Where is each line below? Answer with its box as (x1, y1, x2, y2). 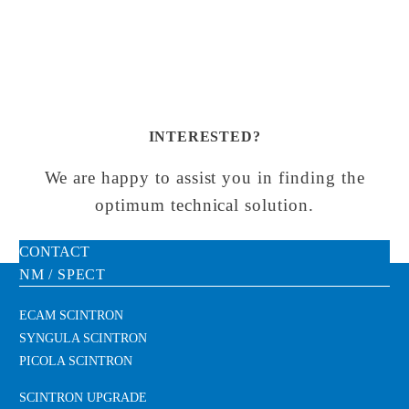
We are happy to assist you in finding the (44, 168, 365, 187)
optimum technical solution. (95, 195, 314, 215)
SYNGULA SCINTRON (19, 330, 147, 345)
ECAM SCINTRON (19, 308, 123, 322)
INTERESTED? (148, 128, 261, 144)
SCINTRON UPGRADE (19, 391, 147, 405)
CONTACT (19, 243, 89, 259)
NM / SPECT (19, 266, 106, 282)
